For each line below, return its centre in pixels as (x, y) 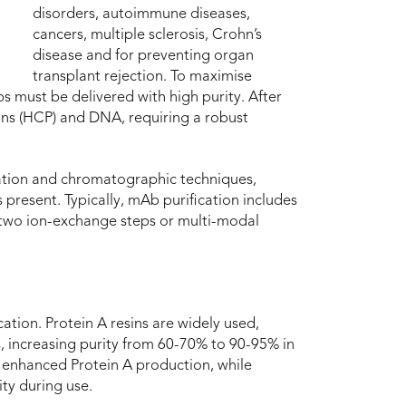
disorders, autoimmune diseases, (141, 14)
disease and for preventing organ (143, 56)
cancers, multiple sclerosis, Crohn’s (147, 35)
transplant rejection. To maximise (142, 77)
